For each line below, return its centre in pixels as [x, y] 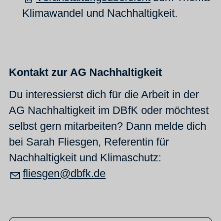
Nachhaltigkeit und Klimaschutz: [85, 157]
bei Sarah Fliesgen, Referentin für [89, 142]
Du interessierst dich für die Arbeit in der [104, 94]
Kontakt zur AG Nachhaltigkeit [85, 73]
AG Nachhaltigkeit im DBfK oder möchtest [109, 110]
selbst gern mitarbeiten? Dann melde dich [108, 126]
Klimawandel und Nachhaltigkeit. [100, 13]
